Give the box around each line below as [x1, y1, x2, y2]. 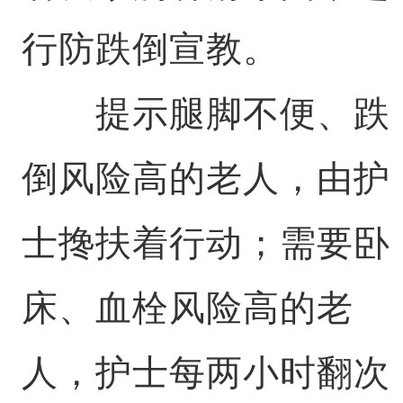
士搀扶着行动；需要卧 [21, 223, 390, 263]
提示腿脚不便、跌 [21, 94, 390, 133]
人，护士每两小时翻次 [21, 353, 390, 392]
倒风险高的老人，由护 [21, 158, 390, 198]
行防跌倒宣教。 [21, 29, 280, 68]
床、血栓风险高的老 [21, 288, 354, 327]
